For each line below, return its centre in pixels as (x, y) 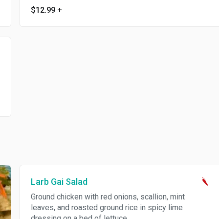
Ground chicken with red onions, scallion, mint (108, 197)
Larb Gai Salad (59, 182)
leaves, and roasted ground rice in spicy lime (107, 208)
